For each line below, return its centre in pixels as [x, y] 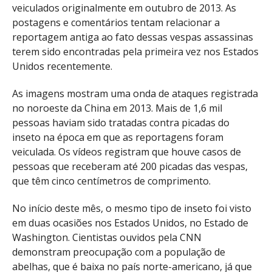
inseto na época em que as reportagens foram [118, 138]
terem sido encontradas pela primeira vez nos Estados [135, 52]
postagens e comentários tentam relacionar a [116, 23]
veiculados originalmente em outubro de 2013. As [124, 8]
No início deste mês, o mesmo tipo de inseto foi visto [132, 208]
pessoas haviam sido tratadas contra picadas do [121, 123]
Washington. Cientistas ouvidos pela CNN [107, 237]
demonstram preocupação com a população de [119, 252]
